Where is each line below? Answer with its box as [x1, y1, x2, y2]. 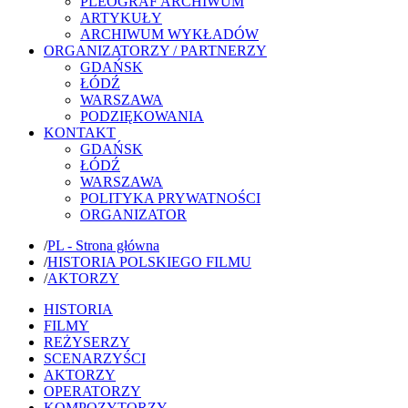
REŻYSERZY [44, 333, 130, 350]
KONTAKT [44, 124, 116, 140]
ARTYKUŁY [80, 9, 162, 25]
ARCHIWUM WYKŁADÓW [80, 25, 259, 42]
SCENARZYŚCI [44, 350, 146, 366]
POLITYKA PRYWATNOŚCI [80, 189, 260, 206]
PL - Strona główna [47, 237, 159, 253]
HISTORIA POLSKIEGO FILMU [47, 253, 251, 270]
